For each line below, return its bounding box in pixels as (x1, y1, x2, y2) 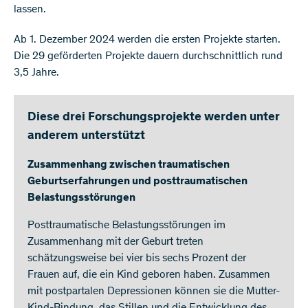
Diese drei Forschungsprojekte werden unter (27, 111, 280, 124)
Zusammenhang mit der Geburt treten (27, 236, 203, 248)
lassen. (14, 4, 46, 16)
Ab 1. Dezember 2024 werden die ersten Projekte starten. (14, 34, 280, 46)
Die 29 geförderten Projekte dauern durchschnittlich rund (14, 51, 283, 63)
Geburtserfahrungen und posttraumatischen (27, 176, 247, 188)
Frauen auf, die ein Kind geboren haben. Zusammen (27, 269, 270, 281)
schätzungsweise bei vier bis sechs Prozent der (27, 253, 246, 265)
